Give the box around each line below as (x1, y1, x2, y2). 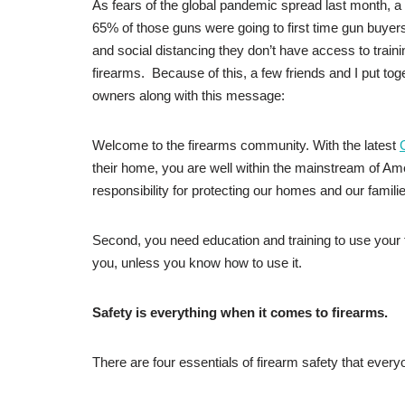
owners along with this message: (92, 88, 285, 104)
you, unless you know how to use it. (92, 255, 302, 271)
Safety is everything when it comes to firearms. (92, 305, 388, 321)
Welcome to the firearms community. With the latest (92, 137, 400, 154)
